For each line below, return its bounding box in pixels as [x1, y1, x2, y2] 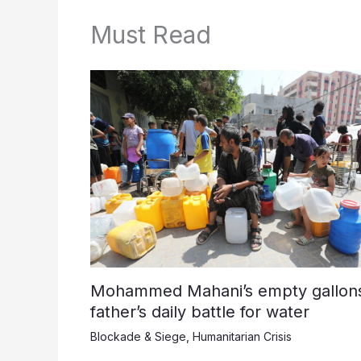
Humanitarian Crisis [193, 329, 292, 343]
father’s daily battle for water [90, 301, 309, 322]
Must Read [90, 19, 211, 49]
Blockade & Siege [90, 329, 186, 343]
